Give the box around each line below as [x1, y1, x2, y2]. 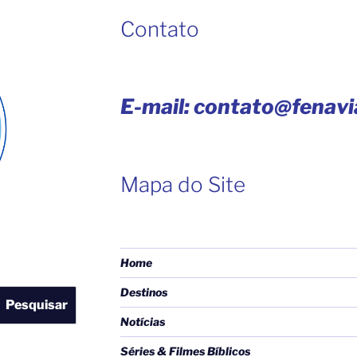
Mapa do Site [120, 171, 245, 197]
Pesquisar [5, 297, 68, 313]
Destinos [120, 285, 167, 300]
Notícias [120, 315, 165, 329]
